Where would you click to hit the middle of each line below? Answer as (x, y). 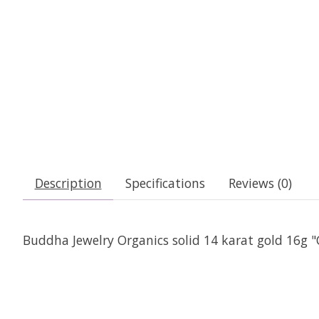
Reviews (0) (260, 183)
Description (68, 183)
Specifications (165, 183)
